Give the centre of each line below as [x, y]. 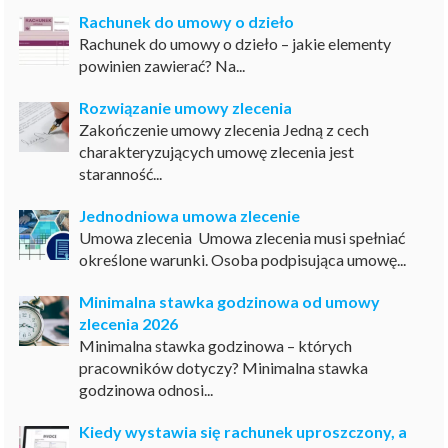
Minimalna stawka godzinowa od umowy [230, 301]
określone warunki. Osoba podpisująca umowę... [243, 259]
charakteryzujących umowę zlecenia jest [217, 151]
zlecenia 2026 [129, 323]
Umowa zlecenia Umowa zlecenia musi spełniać [242, 237]
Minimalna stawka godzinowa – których [216, 345]
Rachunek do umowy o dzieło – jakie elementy [235, 43]
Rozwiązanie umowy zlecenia [186, 107]
